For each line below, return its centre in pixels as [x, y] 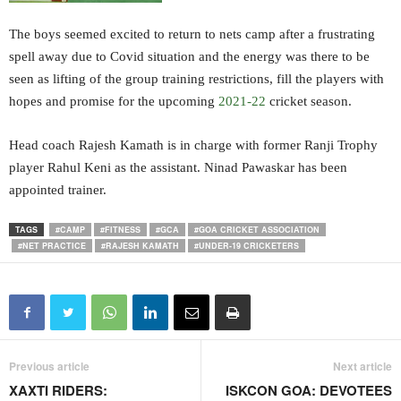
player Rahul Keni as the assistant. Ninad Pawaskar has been [178, 167]
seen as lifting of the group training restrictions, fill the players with [196, 79]
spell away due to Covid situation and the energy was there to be [189, 56]
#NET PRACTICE [52, 246]
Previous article [49, 366]
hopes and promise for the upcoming [114, 101]
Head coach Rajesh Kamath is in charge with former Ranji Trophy [193, 145]
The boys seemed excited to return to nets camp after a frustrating [192, 34]
